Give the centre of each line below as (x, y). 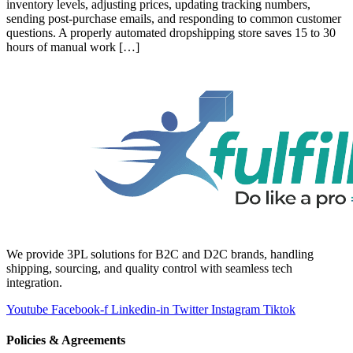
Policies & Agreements (66, 340)
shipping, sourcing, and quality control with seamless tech (149, 268)
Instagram (236, 309)
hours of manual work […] (73, 46)
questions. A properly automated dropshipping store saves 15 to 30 (171, 32)
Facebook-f (80, 309)
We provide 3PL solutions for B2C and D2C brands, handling (160, 254)
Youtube (27, 309)
